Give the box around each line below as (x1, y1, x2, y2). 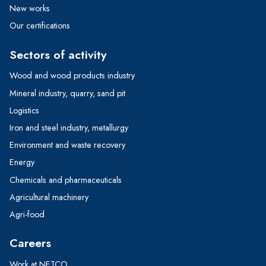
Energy (9, 156, 34, 169)
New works (9, 2, 50, 15)
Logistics (9, 104, 39, 117)
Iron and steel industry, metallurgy (9, 122, 128, 134)
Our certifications (9, 20, 70, 32)
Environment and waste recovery (9, 139, 125, 151)
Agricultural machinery (9, 191, 88, 204)
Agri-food (9, 208, 45, 221)
